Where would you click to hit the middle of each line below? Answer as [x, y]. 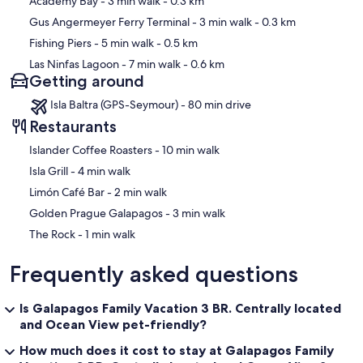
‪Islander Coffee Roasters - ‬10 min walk [191, 149]
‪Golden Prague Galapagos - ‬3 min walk [199, 213]
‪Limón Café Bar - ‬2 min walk [141, 192]
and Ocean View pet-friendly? [113, 324]
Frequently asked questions [154, 273]
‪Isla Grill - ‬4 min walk [104, 171]
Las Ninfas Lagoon [74, 64]
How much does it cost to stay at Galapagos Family [177, 350]
